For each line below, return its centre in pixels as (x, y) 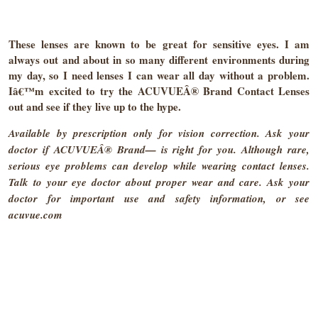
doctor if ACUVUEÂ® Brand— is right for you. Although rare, (159, 149)
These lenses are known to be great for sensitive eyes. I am (159, 44)
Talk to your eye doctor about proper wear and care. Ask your (159, 182)
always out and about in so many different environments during (159, 60)
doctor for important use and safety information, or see (159, 198)
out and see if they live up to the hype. (95, 106)
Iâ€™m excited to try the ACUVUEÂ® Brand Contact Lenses (159, 91)
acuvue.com (35, 215)
